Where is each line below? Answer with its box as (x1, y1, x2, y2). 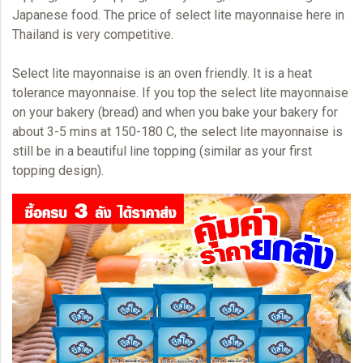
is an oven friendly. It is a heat (141, 65, 312, 81)
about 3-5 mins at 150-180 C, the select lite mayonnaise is (12, 123, 343, 139)
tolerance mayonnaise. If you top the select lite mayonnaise (12, 84, 348, 100)
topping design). (12, 162, 104, 178)
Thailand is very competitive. (12, 26, 173, 42)
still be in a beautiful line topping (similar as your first (12, 143, 312, 159)
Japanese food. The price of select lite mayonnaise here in (12, 6, 344, 23)
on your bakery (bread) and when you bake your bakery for (12, 104, 338, 120)
